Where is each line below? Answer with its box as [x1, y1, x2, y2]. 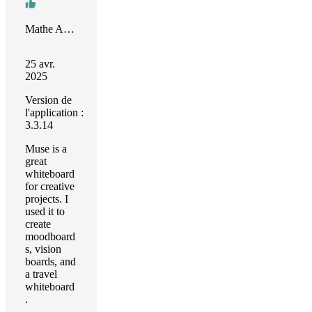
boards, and [25, 256, 76, 267]
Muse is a [25, 143, 67, 155]
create [25, 218, 51, 230]
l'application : [25, 107, 84, 118]
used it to [25, 205, 65, 217]
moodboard [25, 231, 75, 242]
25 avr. [25, 58, 55, 70]
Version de [25, 94, 72, 106]
